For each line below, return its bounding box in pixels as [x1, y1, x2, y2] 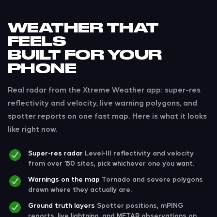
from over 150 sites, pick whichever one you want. [28, 158, 194, 168]
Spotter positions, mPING [97, 201, 183, 210]
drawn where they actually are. [28, 185, 132, 194]
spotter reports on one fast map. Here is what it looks [8, 110, 207, 121]
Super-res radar [28, 148, 83, 157]
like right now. [8, 124, 58, 134]
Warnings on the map [28, 174, 100, 184]
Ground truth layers [28, 201, 95, 210]
